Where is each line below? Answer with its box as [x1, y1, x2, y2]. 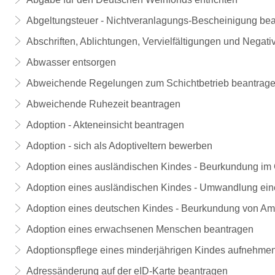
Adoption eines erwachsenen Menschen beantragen [26, 224, 254, 234]
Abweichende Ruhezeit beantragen [26, 99, 180, 109]
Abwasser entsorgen [26, 57, 116, 68]
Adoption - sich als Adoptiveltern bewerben [26, 141, 212, 151]
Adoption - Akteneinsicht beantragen [26, 120, 184, 130]
